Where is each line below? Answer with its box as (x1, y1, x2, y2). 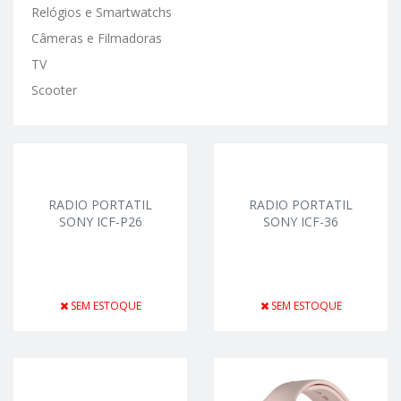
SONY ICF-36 (263, 213, 338, 230)
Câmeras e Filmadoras (31, 30, 162, 47)
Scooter (31, 81, 77, 98)
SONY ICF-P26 (58, 213, 142, 230)
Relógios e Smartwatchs (31, 4, 172, 21)
